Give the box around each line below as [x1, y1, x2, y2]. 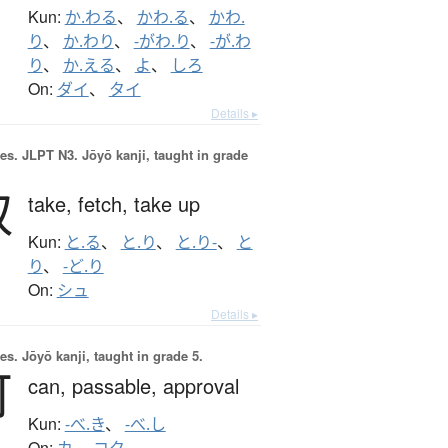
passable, [71, 371, 163, 401]
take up [133, 189, 200, 219]
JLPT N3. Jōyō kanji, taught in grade [17, 145, 248, 165]
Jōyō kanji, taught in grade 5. [17, 346, 203, 366]
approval [162, 371, 239, 401]
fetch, [77, 189, 134, 219]
